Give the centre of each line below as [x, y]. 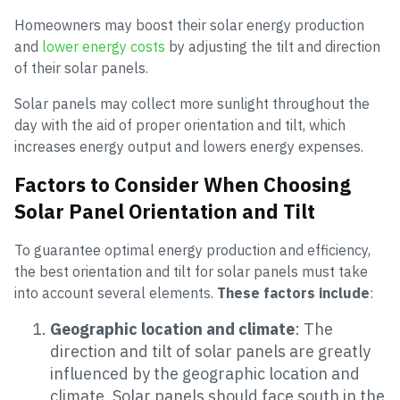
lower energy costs [104, 46]
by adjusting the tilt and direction [273, 46]
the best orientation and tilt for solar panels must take [191, 271]
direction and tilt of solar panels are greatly [210, 351]
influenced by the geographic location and [205, 374]
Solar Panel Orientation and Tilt [165, 211]
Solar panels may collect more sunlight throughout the [192, 104]
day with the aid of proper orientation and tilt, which [180, 125]
